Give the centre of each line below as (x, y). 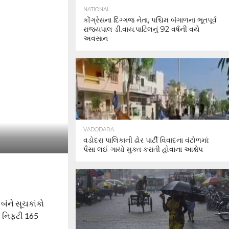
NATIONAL (97, 9)
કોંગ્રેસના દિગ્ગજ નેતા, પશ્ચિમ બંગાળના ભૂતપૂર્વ (150, 20)
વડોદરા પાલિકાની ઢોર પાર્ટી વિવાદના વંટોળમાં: (146, 140)
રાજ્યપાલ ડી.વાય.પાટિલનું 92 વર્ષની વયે (141, 29)
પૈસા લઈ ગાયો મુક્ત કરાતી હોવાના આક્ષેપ (143, 149)
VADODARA (99, 130)
